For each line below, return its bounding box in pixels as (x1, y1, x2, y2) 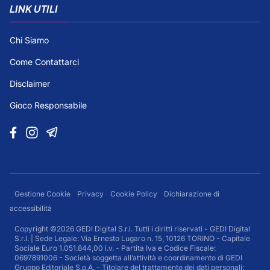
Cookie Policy (110, 189, 159, 198)
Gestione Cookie (14, 189, 72, 198)
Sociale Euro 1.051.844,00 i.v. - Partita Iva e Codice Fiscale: (14, 243, 216, 253)
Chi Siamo (10, 34, 49, 45)
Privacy (77, 189, 105, 198)
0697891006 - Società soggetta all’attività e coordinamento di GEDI (14, 253, 242, 262)
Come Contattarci (10, 56, 79, 67)
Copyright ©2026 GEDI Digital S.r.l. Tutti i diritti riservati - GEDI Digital (14, 224, 250, 233)
